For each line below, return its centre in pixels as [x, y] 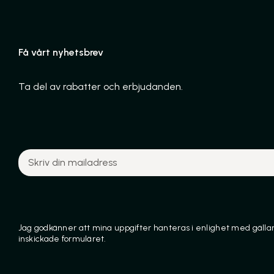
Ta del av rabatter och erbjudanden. [100, 87]
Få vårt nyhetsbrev [61, 53]
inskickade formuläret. [62, 239]
